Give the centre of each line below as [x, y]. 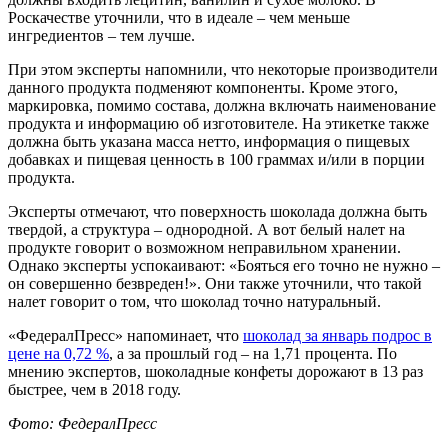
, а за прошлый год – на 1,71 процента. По [253, 353]
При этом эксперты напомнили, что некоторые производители [223, 69]
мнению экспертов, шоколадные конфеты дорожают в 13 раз [215, 371]
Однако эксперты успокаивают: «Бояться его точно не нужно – [224, 265]
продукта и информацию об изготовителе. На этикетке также [218, 123]
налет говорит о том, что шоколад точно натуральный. [194, 301]
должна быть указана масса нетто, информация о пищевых [209, 141]
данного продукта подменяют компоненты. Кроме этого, [203, 87]
